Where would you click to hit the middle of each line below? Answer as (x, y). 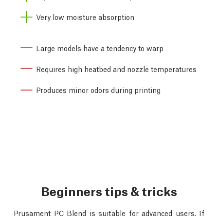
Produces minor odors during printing (98, 90)
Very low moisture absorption (85, 17)
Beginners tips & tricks (109, 190)
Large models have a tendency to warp (100, 47)
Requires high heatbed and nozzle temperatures (116, 68)
